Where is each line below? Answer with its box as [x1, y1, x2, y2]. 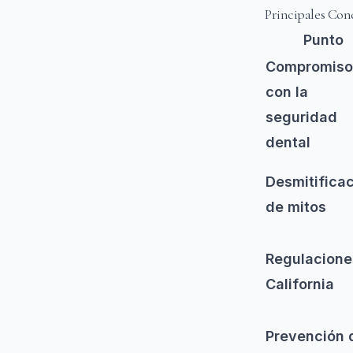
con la [266, 83, 308, 100]
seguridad [266, 108, 337, 125]
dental [266, 133, 310, 150]
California [266, 275, 334, 292]
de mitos [266, 198, 326, 215]
